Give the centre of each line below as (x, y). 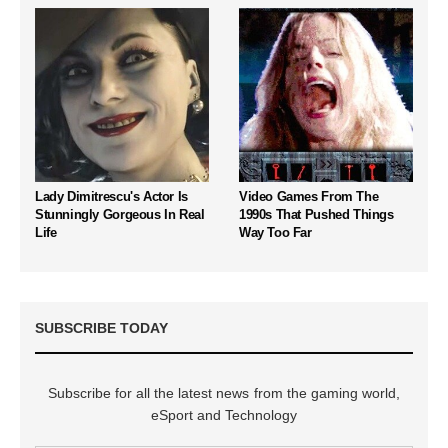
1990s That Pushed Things (316, 215)
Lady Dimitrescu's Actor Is (111, 197)
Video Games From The (309, 197)
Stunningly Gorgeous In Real (120, 215)
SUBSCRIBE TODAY (101, 328)
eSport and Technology (224, 415)
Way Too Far (275, 233)
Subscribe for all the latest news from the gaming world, (224, 393)
